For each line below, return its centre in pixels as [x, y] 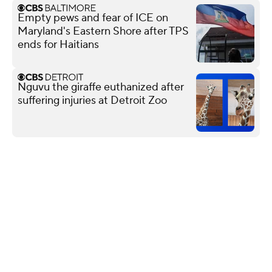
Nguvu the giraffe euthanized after [101, 87]
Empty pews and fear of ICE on [93, 18]
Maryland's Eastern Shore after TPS [103, 31]
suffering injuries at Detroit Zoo [92, 100]
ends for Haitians [58, 44]
